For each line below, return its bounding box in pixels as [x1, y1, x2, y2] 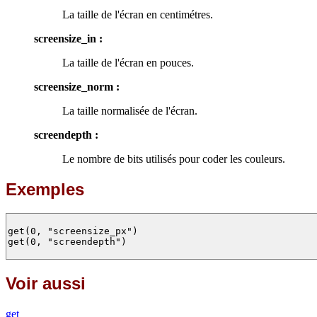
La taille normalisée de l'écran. [62, 104, 197, 117]
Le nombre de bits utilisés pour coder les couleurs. [62, 152, 285, 165]
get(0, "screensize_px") [8, 226, 138, 237]
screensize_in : [34, 32, 103, 45]
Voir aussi [6, 274, 86, 294]
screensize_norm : [34, 80, 120, 93]
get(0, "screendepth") [8, 236, 127, 248]
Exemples [6, 179, 84, 199]
